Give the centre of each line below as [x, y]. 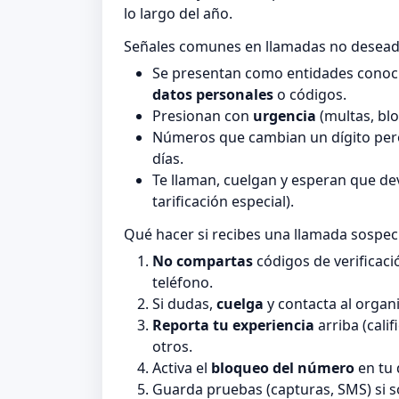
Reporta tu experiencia [233, 326]
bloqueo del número [283, 368]
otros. [172, 347]
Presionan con [203, 116]
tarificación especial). [223, 202]
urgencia [285, 116]
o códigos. [310, 95]
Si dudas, [184, 304]
